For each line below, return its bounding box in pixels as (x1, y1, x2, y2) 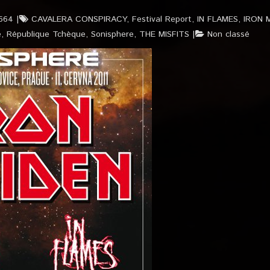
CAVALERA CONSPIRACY (31, 13, 127, 25)
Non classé (207, 28, 250, 40)
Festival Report (132, 13, 192, 25)
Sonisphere (91, 28, 134, 40)
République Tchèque (7, 28, 86, 40)
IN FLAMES (197, 13, 238, 25)
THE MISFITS (139, 28, 189, 40)
